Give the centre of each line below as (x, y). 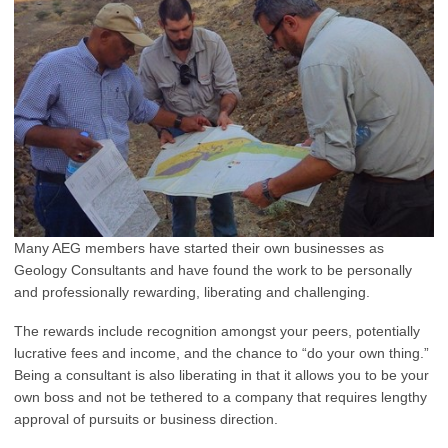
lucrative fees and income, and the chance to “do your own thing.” (221, 353)
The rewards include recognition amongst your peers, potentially (217, 331)
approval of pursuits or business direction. (146, 419)
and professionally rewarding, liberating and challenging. (192, 292)
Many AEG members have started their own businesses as (199, 248)
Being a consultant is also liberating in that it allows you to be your (221, 375)
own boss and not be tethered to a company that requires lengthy (220, 397)
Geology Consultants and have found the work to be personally (213, 270)
